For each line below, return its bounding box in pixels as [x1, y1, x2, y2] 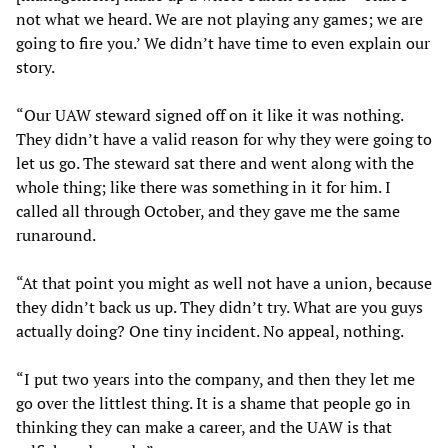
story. [16, 56, 55, 79]
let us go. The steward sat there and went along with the [16, 152, 414, 175]
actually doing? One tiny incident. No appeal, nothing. [16, 320, 404, 343]
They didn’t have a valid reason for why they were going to [16, 128, 432, 151]
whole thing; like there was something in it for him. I [16, 176, 391, 199]
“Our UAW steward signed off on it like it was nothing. [16, 104, 403, 127]
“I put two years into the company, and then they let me [16, 368, 415, 391]
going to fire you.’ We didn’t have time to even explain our [16, 32, 430, 55]
